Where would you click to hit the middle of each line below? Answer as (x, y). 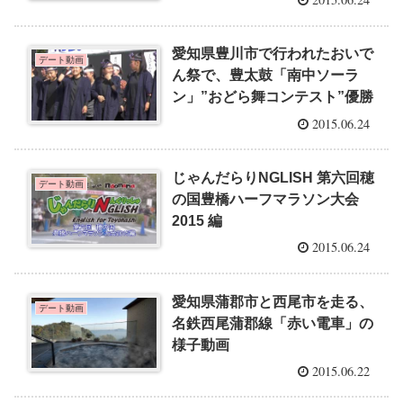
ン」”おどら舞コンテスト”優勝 (273, 97)
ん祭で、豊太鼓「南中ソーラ (266, 76)
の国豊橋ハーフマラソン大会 (266, 199)
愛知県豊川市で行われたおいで (273, 54)
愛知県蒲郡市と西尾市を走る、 (273, 301)
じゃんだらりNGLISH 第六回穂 (273, 177)
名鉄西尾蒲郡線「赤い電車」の (273, 323)
